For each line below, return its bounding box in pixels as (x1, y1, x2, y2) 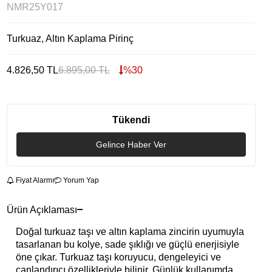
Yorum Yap (61, 176, 99, 185)
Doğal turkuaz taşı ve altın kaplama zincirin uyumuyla (16, 226, 244, 237)
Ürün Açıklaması (7, 205, 77, 216)
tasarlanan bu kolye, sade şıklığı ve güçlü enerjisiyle (16, 239, 239, 250)
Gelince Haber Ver (96, 140, 166, 150)
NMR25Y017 (7, 2, 63, 12)
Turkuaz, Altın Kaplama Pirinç (7, 33, 134, 44)
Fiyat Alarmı (14, 176, 54, 185)
